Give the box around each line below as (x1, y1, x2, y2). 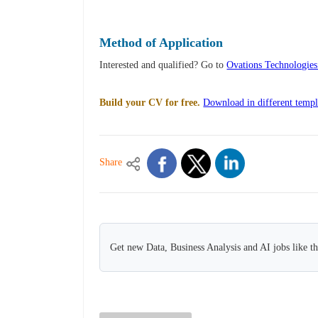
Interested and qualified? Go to (99, 60, 227, 71)
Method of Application (99, 35, 224, 50)
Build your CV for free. (99, 97, 201, 109)
